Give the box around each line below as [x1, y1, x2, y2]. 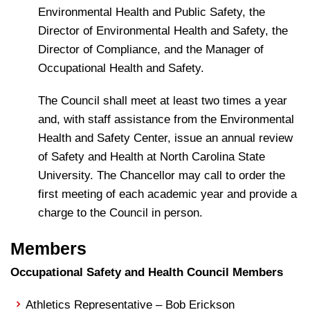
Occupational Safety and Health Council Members [10, 266, 283, 279]
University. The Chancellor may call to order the [38, 169, 285, 182]
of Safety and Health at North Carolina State [38, 150, 265, 163]
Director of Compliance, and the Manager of [38, 43, 264, 56]
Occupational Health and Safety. [38, 62, 204, 75]
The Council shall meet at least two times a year [38, 94, 287, 107]
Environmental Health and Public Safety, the [38, 6, 265, 19]
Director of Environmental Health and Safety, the [38, 24, 288, 37]
